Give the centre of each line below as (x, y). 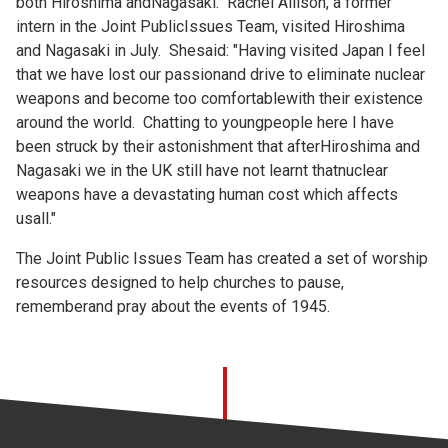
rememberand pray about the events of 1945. (177, 306)
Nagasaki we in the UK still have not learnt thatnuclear (202, 170)
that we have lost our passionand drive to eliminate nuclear (220, 74)
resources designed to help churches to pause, (180, 282)
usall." (36, 218)
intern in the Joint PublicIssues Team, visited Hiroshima (210, 26)
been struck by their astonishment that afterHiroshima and (218, 146)
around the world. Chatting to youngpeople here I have (205, 122)
